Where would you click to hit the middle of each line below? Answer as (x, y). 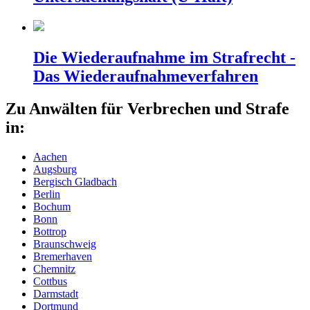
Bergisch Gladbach (75, 181)
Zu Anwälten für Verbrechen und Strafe (147, 108)
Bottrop (50, 231)
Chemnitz (54, 268)
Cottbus (50, 281)
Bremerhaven (63, 256)
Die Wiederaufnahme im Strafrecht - (164, 57)
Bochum (52, 206)
